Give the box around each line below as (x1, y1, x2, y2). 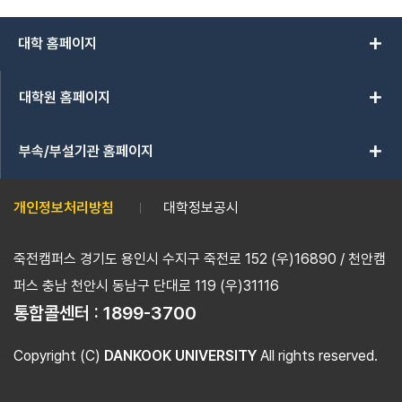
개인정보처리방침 (13, 199, 114, 216)
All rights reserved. (257, 347, 378, 364)
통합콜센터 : (13, 302, 103, 324)
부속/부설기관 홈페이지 (19, 143, 153, 160)
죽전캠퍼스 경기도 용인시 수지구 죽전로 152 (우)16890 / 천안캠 (13, 250, 386, 267)
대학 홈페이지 (18, 35, 97, 52)
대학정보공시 (163, 199, 239, 216)
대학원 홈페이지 (19, 89, 110, 106)
